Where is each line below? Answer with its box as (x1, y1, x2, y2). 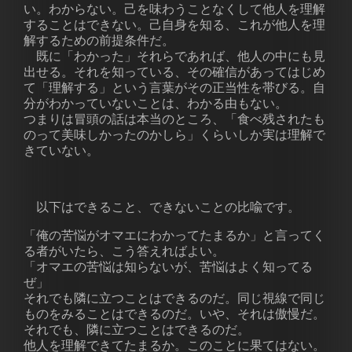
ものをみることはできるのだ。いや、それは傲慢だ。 (24, 307, 325, 321)
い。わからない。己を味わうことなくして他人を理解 (24, 2, 325, 16)
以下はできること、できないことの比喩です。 (24, 200, 300, 214)
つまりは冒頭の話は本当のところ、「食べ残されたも (24, 112, 325, 126)
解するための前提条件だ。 (24, 34, 174, 47)
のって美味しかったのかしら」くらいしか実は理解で (24, 128, 325, 141)
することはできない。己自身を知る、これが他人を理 (24, 18, 325, 31)
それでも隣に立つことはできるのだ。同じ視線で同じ (24, 291, 325, 305)
